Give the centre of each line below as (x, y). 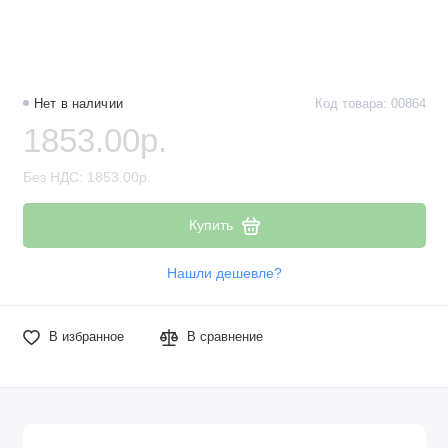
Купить (210, 225)
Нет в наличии (78, 104)
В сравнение (225, 337)
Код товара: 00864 (370, 104)
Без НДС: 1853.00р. (86, 177)
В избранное (86, 337)
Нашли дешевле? (224, 274)
